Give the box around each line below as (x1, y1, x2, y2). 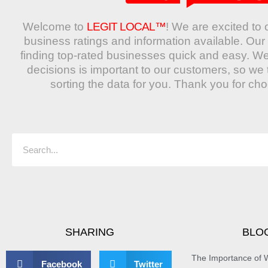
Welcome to (23, 20, 87, 33)
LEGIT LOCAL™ (87, 20, 166, 33)
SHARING (65, 226, 114, 239)
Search (11, 105, 39, 115)
